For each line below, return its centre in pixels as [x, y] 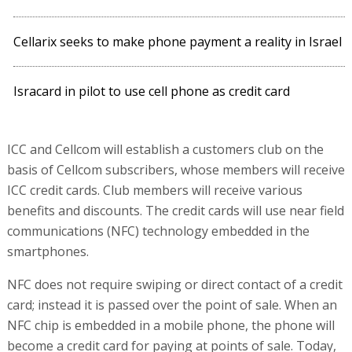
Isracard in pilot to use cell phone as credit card [152, 91]
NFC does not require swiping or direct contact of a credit [174, 284]
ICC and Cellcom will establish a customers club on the [165, 149]
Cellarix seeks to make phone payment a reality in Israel [178, 42]
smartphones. [48, 251]
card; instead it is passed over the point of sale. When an [172, 305]
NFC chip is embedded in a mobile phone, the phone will [170, 325]
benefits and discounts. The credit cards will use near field [175, 211]
